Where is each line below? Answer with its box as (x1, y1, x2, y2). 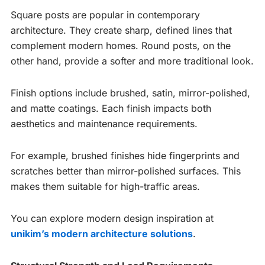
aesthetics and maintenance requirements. (11, 117, 198, 130)
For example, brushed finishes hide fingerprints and (11, 149, 240, 161)
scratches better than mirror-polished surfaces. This (11, 164, 241, 177)
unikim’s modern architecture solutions (11, 227, 193, 240)
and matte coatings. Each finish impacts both (11, 102, 211, 114)
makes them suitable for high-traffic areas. (11, 180, 200, 192)
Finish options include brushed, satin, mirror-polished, (11, 86, 250, 99)
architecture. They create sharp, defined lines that (11, 24, 232, 36)
